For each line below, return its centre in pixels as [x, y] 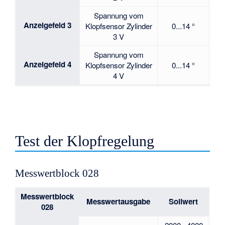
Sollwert [184, 202]
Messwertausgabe [118, 202]
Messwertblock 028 [57, 173]
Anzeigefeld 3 [48, 25]
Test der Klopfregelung [85, 141]
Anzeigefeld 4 [48, 64]
